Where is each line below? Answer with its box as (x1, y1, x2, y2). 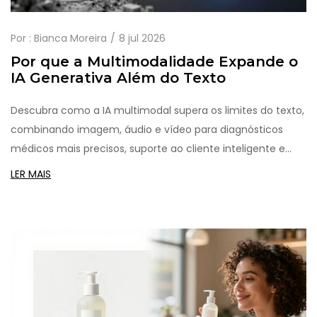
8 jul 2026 (119, 31, 166, 46)
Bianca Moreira (34, 31, 107, 46)
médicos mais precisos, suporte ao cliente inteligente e (11, 142, 285, 156)
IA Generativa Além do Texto (11, 69, 226, 87)
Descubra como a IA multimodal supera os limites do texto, (11, 103, 304, 118)
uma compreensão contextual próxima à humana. (11, 161, 263, 175)
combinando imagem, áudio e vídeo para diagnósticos (11, 122, 283, 137)
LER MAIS (11, 167, 51, 182)
